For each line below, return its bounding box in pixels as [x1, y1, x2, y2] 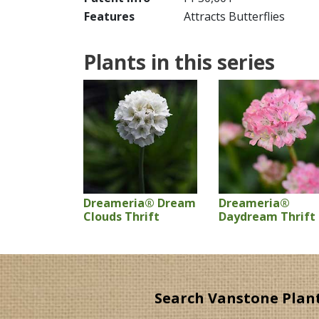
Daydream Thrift [219, 209, 315, 224]
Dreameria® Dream [83, 195, 196, 211]
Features [84, 9, 135, 24]
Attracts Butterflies [184, 9, 285, 24]
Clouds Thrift [83, 209, 159, 224]
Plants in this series [83, 48, 275, 75]
